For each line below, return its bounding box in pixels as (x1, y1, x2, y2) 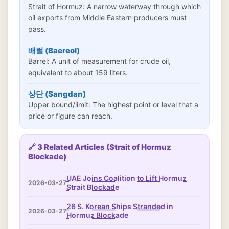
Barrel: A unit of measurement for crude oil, (28, 57, 171, 65)
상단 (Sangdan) (28, 89, 86, 99)
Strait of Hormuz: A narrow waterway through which (28, 2, 201, 11)
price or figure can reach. (28, 111, 112, 120)
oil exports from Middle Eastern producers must (28, 13, 187, 22)
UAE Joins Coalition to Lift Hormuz (66, 174, 187, 182)
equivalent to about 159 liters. (28, 68, 128, 77)
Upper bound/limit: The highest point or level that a (28, 100, 198, 109)
